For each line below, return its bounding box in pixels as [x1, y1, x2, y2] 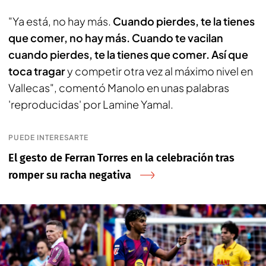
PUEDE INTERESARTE [8, 133, 89, 142]
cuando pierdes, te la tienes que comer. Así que [8, 47, 248, 61]
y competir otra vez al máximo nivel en [65, 64, 253, 78]
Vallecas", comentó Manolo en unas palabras [8, 81, 229, 94]
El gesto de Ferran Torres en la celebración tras [8, 151, 235, 164]
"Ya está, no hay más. [8, 14, 113, 28]
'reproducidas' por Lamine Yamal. [8, 97, 173, 111]
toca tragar [8, 64, 65, 78]
